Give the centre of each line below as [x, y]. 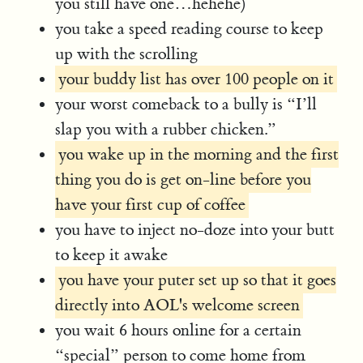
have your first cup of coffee [151, 204]
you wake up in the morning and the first [199, 154]
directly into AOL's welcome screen [178, 305]
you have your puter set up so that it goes [198, 280]
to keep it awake [112, 254]
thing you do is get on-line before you [184, 179]
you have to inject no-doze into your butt [195, 229]
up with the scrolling [127, 53]
